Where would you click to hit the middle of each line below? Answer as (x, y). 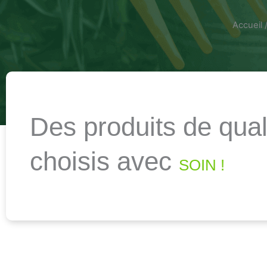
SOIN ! (202, 165)
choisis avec (104, 161)
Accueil (247, 25)
